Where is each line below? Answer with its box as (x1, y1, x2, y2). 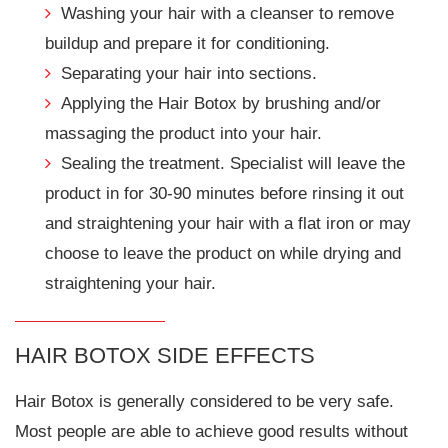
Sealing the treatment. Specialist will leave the (61, 154, 405, 174)
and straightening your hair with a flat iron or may (45, 214, 411, 234)
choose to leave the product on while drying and (45, 244, 401, 264)
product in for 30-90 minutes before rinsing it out (45, 184, 404, 204)
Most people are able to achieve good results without (15, 421, 408, 441)
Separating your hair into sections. (61, 64, 317, 84)
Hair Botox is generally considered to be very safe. (15, 391, 394, 411)
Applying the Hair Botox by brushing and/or (61, 94, 381, 114)
